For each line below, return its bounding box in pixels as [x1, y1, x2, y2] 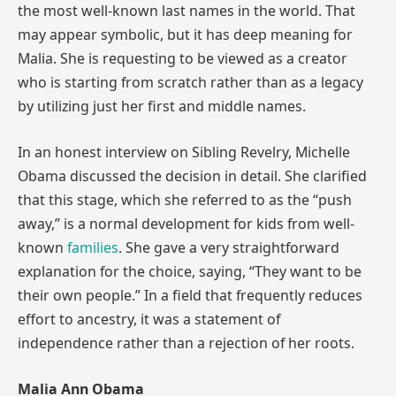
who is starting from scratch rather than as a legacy [18, 72, 363, 93]
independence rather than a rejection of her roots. [18, 333, 354, 353]
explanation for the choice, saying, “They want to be [18, 262, 362, 281]
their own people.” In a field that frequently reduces [18, 286, 362, 305]
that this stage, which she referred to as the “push [18, 190, 352, 209]
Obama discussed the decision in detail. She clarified [18, 166, 367, 186]
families [67, 238, 118, 257]
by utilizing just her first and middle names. [18, 96, 306, 117]
